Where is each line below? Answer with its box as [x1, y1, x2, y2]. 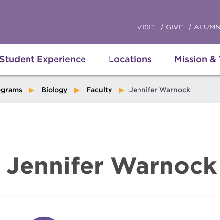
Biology [41, 86, 67, 94]
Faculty [86, 86, 112, 94]
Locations [109, 54, 152, 64]
